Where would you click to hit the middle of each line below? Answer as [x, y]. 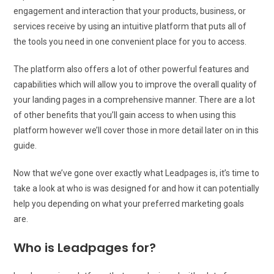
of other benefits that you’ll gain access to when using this [125, 115]
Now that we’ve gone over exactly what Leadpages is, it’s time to [137, 173]
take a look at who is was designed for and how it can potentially [137, 188]
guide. [25, 145]
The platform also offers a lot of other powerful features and [131, 69]
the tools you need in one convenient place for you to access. [130, 41]
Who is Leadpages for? [85, 247]
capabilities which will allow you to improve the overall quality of [135, 84]
